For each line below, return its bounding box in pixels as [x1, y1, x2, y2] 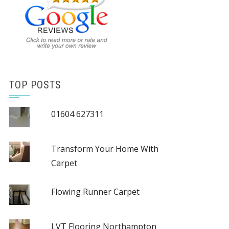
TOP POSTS [9, 79, 61, 91]
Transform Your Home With [51, 143, 158, 154]
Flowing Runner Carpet [51, 186, 140, 197]
